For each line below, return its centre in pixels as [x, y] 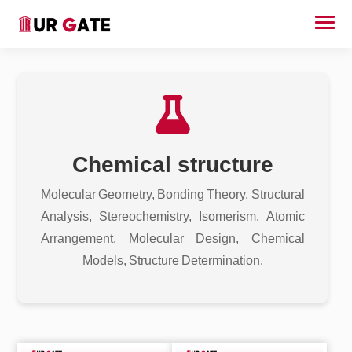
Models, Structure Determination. [172, 260]
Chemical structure [172, 165]
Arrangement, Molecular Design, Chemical [173, 238]
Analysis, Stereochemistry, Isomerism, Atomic [173, 216]
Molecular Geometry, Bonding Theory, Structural [173, 194]
